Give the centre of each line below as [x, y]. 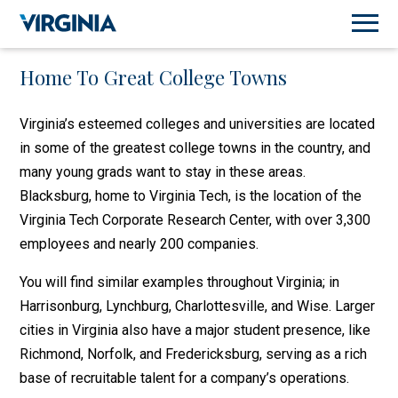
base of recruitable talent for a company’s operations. [185, 378]
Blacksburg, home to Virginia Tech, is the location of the [191, 196]
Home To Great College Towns [154, 77]
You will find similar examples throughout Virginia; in [180, 282]
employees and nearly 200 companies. [139, 244]
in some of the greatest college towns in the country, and [195, 148]
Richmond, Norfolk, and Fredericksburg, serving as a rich [194, 354]
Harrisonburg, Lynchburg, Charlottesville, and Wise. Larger [198, 306]
